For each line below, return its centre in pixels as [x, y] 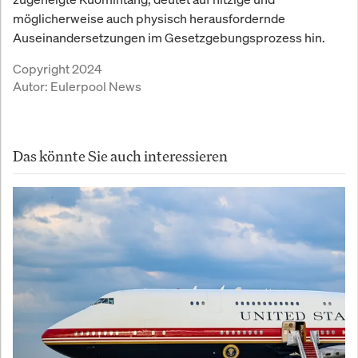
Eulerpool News [96, 86]
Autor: [32, 86]
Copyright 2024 [58, 68]
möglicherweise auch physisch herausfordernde [149, 18]
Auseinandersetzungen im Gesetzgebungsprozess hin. [169, 37]
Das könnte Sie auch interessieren [120, 155]
